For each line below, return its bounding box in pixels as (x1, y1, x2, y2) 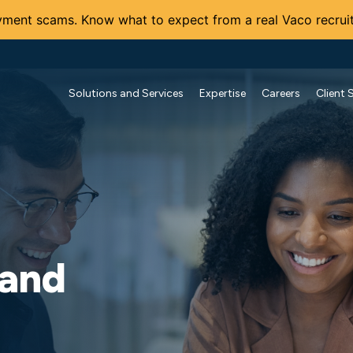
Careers (262, 86, 300, 100)
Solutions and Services (69, 86, 184, 100)
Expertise (199, 86, 246, 100)
